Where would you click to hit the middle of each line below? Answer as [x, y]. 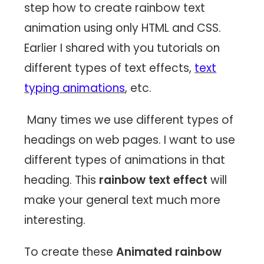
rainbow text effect [154, 180]
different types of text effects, [110, 68]
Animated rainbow [169, 252]
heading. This [62, 180]
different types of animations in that [125, 160]
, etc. [138, 88]
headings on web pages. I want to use [130, 140]
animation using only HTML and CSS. [123, 28]
